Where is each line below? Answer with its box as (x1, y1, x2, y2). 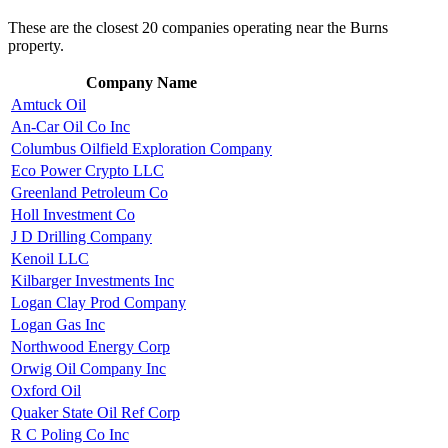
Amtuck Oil (11, 95, 86, 113)
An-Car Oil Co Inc (11, 117, 130, 135)
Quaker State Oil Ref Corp (11, 403, 180, 421)
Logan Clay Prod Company (11, 293, 186, 311)
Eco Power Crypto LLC (11, 161, 164, 179)
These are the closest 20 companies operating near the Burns (8, 18, 388, 36)
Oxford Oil (11, 381, 81, 399)
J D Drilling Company (11, 227, 152, 245)
